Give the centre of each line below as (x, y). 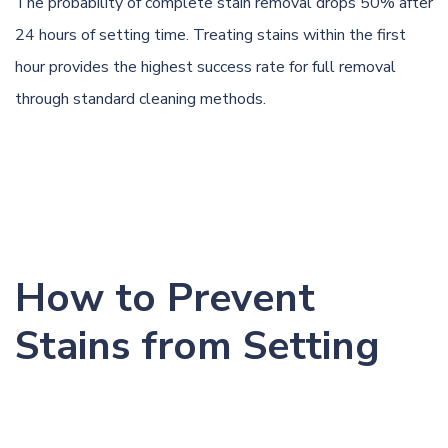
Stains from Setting (197, 345)
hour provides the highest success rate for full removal (205, 66)
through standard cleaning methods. (140, 98)
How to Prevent (165, 297)
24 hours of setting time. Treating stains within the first (210, 34)
